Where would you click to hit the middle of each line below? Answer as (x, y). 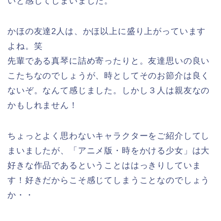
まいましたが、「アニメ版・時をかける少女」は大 (109, 151)
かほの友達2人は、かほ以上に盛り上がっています (107, 32)
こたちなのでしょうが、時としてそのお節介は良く (109, 76)
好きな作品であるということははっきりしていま (104, 166)
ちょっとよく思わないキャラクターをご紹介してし (109, 136)
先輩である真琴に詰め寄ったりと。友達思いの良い (109, 61)
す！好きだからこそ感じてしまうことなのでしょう (109, 181)
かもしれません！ (43, 106)
